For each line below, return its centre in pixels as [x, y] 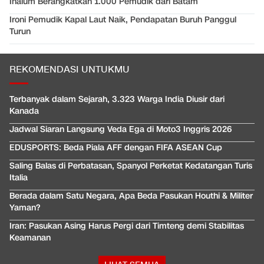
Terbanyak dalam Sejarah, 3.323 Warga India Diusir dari [117, 100]
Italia [19, 178]
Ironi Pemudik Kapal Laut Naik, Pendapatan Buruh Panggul [123, 20]
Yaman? [25, 208]
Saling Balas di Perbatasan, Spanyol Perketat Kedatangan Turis [131, 166]
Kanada [24, 111]
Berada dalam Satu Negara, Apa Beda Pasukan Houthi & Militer [131, 196]
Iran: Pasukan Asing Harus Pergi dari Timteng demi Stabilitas [127, 226]
